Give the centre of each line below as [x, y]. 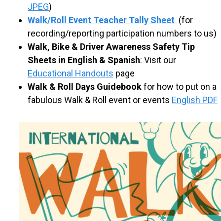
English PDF [195, 100]
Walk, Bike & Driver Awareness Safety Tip [111, 46]
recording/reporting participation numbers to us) [122, 33]
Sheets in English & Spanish [84, 60]
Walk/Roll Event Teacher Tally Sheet [102, 20]
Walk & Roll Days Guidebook [85, 86]
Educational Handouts [71, 73]
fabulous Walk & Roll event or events [100, 100]
